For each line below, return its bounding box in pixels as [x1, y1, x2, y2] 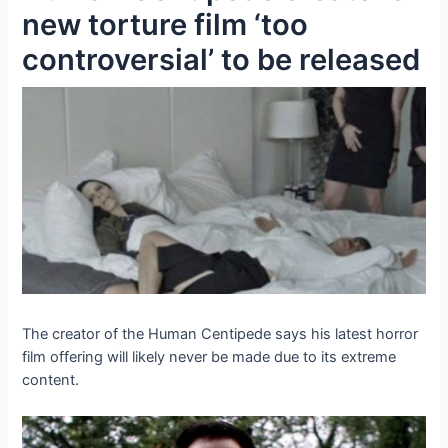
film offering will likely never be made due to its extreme [22, 348, 397, 367]
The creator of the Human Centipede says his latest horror [22, 325, 419, 344]
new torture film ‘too [22, 6, 309, 42]
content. [22, 371, 80, 390]
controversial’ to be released [22, 41, 421, 77]
